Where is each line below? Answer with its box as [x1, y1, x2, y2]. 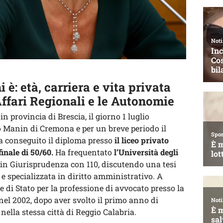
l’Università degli [114, 147, 178, 157]
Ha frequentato [55, 147, 114, 157]
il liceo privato [114, 135, 169, 145]
